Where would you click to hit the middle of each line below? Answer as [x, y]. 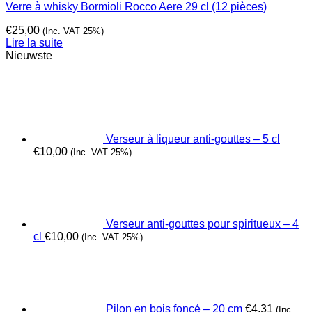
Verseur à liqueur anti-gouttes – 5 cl [193, 139]
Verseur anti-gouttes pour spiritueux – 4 [202, 224]
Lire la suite [34, 43]
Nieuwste [29, 55]
